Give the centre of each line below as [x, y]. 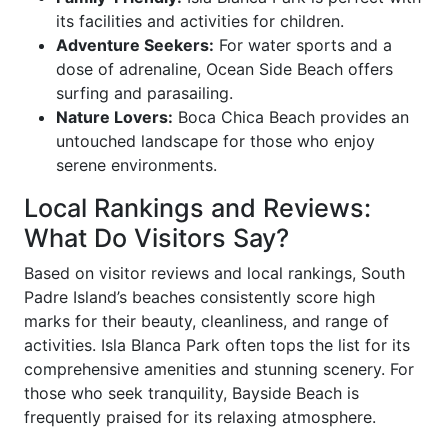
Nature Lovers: [114, 117]
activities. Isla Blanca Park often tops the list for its [217, 345]
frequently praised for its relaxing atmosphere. [200, 417]
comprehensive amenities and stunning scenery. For [219, 369]
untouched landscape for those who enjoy [215, 141]
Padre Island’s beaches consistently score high [199, 297]
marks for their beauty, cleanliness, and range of [206, 321]
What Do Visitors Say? [156, 238]
